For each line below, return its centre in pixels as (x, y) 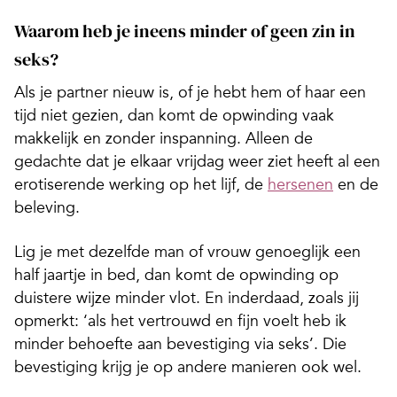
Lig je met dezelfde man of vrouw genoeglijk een (187, 251)
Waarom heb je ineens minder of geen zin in (185, 31)
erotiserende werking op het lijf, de (141, 184)
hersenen (300, 184)
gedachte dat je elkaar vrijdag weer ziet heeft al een (197, 161)
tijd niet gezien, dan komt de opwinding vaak (174, 115)
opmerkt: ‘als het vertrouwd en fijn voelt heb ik (180, 320)
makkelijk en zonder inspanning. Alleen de (163, 138)
